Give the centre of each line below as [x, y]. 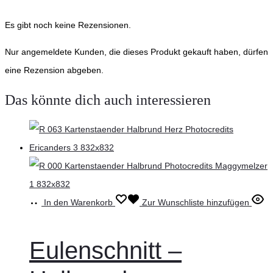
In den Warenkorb [78, 203]
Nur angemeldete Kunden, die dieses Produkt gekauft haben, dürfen [136, 51]
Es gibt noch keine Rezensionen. [68, 25]
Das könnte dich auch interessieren [108, 100]
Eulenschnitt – [105, 251]
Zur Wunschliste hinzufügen [196, 203]
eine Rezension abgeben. [54, 70]
